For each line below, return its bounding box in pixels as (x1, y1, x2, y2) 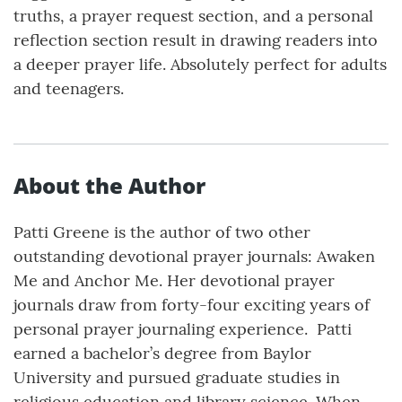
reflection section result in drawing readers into (13, 30, 378, 51)
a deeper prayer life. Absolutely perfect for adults (13, 54, 387, 75)
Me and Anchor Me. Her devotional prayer (13, 270, 335, 292)
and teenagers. (13, 78, 124, 100)
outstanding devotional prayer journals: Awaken (13, 246, 375, 267)
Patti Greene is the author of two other (13, 222, 310, 243)
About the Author (13, 170, 205, 201)
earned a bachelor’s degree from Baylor (13, 343, 311, 364)
